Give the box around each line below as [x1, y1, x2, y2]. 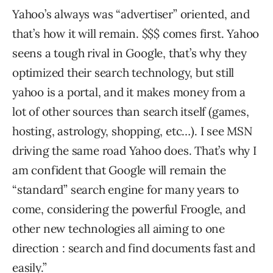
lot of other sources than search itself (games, [12, 104, 249, 119]
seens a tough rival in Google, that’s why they [12, 46, 247, 60]
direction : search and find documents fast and [12, 241, 255, 255]
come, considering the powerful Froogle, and [12, 202, 246, 216]
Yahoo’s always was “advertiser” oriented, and [12, 7, 250, 21]
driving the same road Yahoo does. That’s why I [12, 143, 257, 158]
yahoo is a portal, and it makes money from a [12, 85, 246, 99]
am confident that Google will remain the [12, 163, 226, 177]
